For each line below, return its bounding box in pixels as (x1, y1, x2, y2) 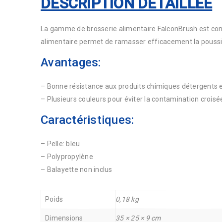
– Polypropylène (41, 152, 93, 161)
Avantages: (41, 55, 101, 69)
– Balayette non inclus (41, 165, 112, 173)
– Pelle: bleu (41, 139, 80, 148)
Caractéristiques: (41, 112, 134, 127)
